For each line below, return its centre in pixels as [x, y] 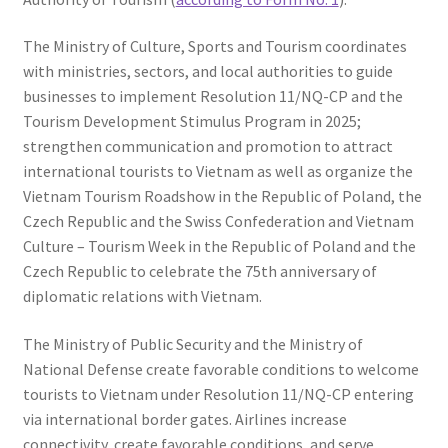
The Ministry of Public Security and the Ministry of [192, 343]
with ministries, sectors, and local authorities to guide [207, 71]
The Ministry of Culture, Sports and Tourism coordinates [214, 46]
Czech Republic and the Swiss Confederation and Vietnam [218, 221]
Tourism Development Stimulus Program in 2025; [191, 121]
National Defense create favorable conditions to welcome [220, 368]
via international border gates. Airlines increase [184, 418]
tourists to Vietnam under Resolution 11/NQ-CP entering [218, 393]
